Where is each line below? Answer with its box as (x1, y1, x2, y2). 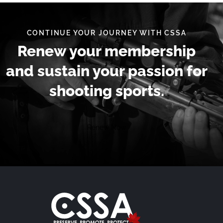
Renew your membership (17, 42, 196, 60)
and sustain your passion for (5, 62, 208, 80)
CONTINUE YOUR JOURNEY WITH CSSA (26, 29, 187, 37)
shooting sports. (49, 82, 164, 100)
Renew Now (87, 123, 126, 132)
